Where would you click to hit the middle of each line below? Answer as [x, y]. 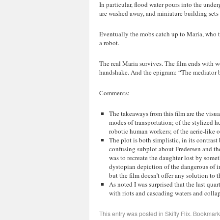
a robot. [109, 43]
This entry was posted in [132, 213]
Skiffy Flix [178, 213]
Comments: [114, 93]
